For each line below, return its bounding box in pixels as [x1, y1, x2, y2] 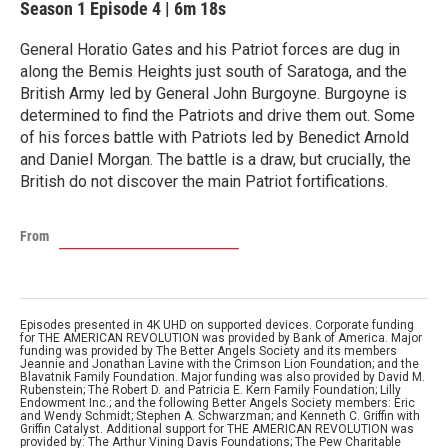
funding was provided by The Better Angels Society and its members [20, 344, 397, 358]
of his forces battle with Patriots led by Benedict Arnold [20, 128, 409, 147]
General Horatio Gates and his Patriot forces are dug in [20, 40, 400, 59]
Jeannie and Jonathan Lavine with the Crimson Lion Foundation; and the [20, 357, 419, 371]
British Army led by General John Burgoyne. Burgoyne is [20, 84, 407, 103]
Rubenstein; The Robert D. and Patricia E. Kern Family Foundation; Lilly [20, 383, 401, 397]
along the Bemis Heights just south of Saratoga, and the [20, 62, 407, 81]
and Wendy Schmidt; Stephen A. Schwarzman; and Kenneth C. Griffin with [20, 409, 420, 423]
